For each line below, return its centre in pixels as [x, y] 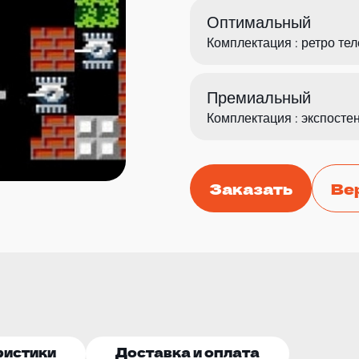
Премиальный [258, 97]
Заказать [250, 188]
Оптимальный [258, 22]
